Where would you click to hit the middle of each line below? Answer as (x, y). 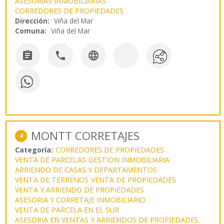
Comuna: (31, 31)
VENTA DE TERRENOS (52, 179)
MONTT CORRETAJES (85, 135)
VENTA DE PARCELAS (51, 159)
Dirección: (32, 21)
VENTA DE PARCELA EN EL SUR (67, 209)
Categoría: (34, 149)
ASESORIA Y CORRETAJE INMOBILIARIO (80, 199)
